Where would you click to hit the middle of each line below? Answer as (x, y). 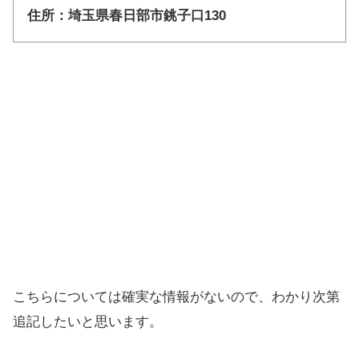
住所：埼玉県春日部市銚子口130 (127, 15)
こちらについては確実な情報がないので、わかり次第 (176, 296)
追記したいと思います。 (88, 321)
